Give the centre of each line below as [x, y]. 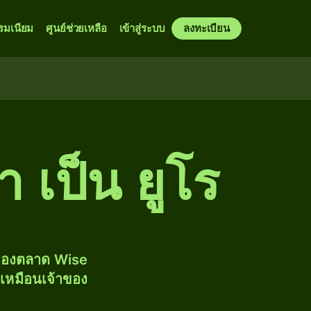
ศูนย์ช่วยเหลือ [76, 28]
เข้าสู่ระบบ [142, 28]
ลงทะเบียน [207, 28]
